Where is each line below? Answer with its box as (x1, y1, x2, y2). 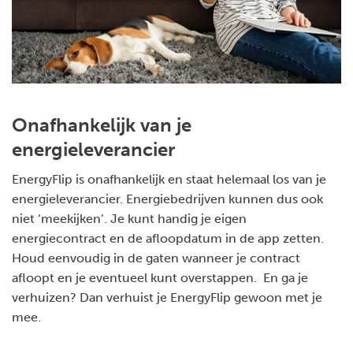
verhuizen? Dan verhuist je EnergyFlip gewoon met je (12, 290, 322, 306)
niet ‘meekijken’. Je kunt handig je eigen (12, 211, 247, 227)
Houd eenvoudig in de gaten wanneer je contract (12, 251, 300, 266)
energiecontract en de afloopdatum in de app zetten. (12, 231, 324, 247)
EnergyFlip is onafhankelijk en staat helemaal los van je (12, 172, 326, 188)
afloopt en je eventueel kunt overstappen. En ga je (12, 270, 308, 286)
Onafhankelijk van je (12, 113, 191, 137)
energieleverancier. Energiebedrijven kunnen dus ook (12, 191, 323, 207)
